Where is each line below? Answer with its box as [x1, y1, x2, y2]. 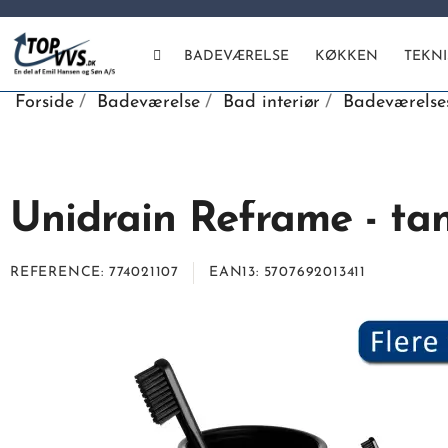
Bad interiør [223, 92, 320, 112]
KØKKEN [315, 49, 379, 65]
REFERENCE [10, 264, 102, 280]
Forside [15, 92, 74, 112]
